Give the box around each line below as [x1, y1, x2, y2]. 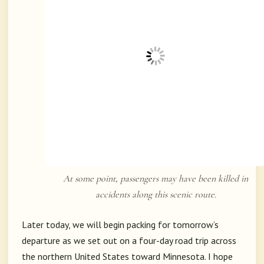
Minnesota [163, 250, 204, 263]
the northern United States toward [22, 250, 163, 263]
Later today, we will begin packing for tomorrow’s [22, 219, 219, 231]
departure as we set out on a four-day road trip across [22, 235, 236, 247]
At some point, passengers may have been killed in [63, 173, 248, 185]
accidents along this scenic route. [95, 189, 216, 201]
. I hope [204, 250, 233, 263]
